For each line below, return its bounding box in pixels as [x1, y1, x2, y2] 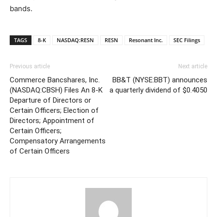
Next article [178, 63, 207, 70]
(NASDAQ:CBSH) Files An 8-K [10, 86, 103, 94]
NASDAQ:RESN [57, 36, 94, 44]
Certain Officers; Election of [10, 106, 99, 115]
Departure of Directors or [10, 96, 91, 105]
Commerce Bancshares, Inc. [10, 76, 100, 84]
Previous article [10, 63, 50, 70]
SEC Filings [173, 36, 200, 44]
